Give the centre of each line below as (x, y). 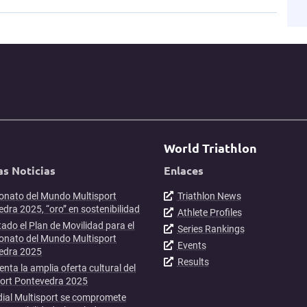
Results (193, 261)
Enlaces (184, 170)
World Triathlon (210, 147)
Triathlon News (209, 196)
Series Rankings (211, 229)
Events (192, 245)
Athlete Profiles (209, 212)
